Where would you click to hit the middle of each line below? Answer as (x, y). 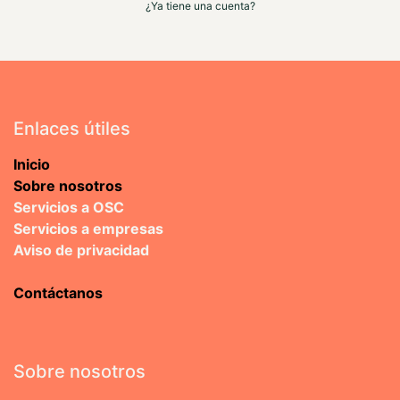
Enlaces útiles (72, 128)
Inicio (32, 164)
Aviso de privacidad (81, 250)
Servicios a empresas (88, 228)
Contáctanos (58, 292)
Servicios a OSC (69, 207)
